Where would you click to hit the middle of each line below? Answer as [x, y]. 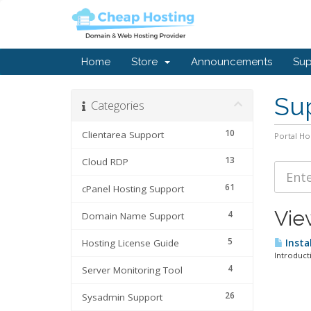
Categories [115, 105]
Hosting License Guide [131, 243]
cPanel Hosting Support [133, 189]
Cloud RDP [105, 162]
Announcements [232, 62]
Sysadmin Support [122, 297]
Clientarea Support [123, 135]
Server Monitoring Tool [132, 270]
